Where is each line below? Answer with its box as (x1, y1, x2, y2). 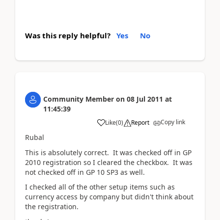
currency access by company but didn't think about (25, 192, 193, 201)
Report (131, 118, 149, 127)
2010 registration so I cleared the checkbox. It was (25, 157, 192, 167)
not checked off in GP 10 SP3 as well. (25, 167, 145, 177)
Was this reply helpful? (25, 30, 110, 40)
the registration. (25, 202, 79, 211)
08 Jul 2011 (127, 94, 163, 104)
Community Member (43, 94, 114, 104)
